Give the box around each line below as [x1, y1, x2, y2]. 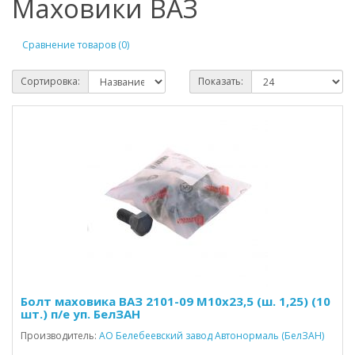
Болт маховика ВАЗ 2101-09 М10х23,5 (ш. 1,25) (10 [21, 293, 330, 309]
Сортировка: [21, 74, 80, 88]
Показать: [198, 74, 243, 88]
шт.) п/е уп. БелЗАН [21, 306, 140, 322]
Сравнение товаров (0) [22, 37, 129, 52]
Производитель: [21, 329, 99, 342]
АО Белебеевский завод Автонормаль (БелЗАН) [99, 329, 324, 342]
